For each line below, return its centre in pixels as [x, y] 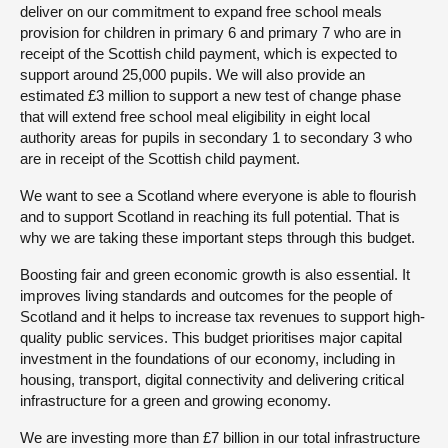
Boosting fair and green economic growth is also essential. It [215, 274]
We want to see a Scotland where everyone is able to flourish [218, 195]
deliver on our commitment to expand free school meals [201, 11]
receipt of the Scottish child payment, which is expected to [208, 53]
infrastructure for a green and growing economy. [175, 400]
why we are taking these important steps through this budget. [217, 237]
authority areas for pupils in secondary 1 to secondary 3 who [216, 137]
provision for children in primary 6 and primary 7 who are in [210, 32]
